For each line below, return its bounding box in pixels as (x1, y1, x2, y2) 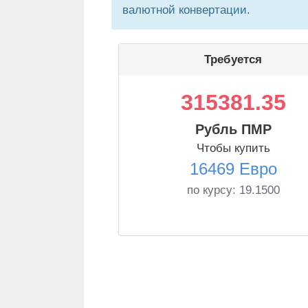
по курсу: (186, 184, 239, 197)
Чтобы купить (196, 142, 270, 155)
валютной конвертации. (122, 3, 250, 16)
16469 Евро (189, 159, 277, 178)
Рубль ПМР (195, 122, 272, 137)
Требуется (204, 53, 262, 66)
